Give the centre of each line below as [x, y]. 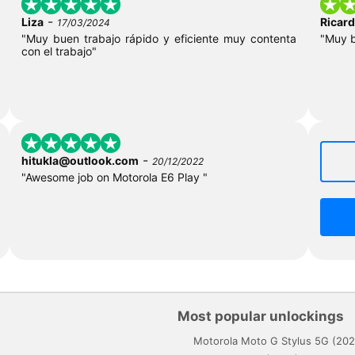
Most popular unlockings [261, 317]
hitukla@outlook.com [80, 161]
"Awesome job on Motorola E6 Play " [114, 177]
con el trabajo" [59, 52]
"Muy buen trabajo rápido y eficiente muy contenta [159, 39]
